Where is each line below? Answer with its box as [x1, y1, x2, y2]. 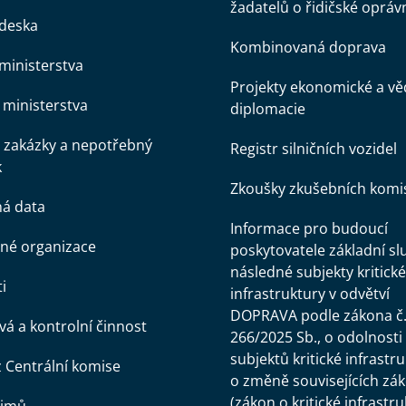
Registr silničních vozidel [229, 139, 397, 159]
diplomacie [229, 99, 305, 119]
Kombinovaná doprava [229, 37, 386, 57]
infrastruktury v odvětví [229, 284, 390, 304]
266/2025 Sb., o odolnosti [229, 327, 402, 347]
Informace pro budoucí [229, 218, 388, 238]
